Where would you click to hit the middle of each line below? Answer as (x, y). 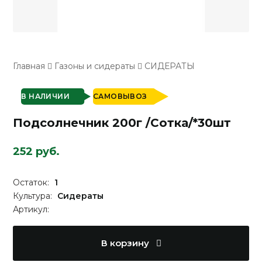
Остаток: (32, 183)
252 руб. (37, 152)
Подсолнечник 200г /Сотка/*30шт (122, 123)
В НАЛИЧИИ (46, 96)
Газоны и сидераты (95, 66)
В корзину (126, 243)
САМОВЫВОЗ (120, 96)
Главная (29, 66)
